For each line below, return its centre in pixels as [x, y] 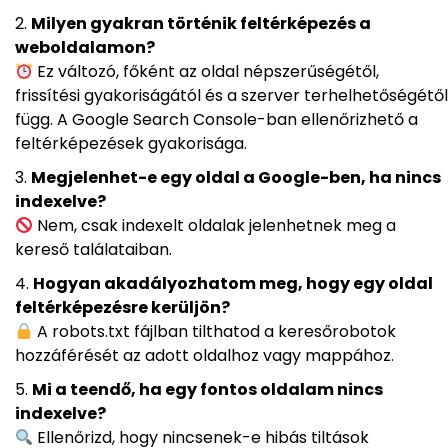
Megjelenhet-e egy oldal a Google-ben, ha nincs [236, 177]
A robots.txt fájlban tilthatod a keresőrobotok [215, 331]
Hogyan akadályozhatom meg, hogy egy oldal [233, 283]
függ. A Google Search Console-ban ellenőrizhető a [216, 119]
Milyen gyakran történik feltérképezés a [201, 23]
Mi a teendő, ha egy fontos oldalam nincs [207, 389]
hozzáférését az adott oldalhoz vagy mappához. [204, 355]
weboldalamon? [85, 47]
